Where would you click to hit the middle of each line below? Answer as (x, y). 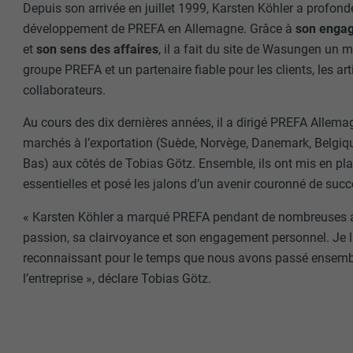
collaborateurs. (65, 90)
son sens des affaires (96, 49)
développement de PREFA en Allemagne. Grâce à (160, 28)
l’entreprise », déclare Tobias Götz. (117, 279)
